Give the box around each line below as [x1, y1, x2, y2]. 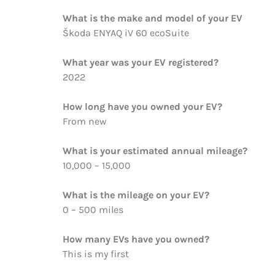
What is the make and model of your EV [63, 12, 242, 24]
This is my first [63, 247, 129, 260]
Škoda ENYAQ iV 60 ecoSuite [63, 26, 189, 39]
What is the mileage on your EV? [63, 188, 209, 201]
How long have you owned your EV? [63, 100, 222, 112]
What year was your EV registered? [63, 56, 219, 68]
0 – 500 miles [63, 203, 123, 215]
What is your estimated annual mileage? [63, 144, 247, 157]
